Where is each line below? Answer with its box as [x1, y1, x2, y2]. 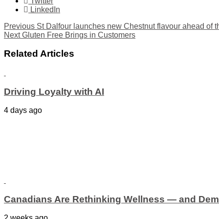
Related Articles [4, 48, 74, 59]
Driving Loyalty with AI [4, 86, 104, 97]
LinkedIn [30, 5, 60, 14]
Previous [4, 22, 35, 30]
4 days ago [4, 106, 42, 115]
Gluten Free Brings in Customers [20, 30, 135, 39]
